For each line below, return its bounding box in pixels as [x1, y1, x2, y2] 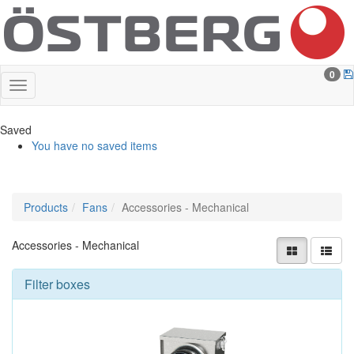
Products [24, 199, 68, 215]
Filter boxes [24, 275, 90, 293]
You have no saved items [32, 137, 157, 153]
